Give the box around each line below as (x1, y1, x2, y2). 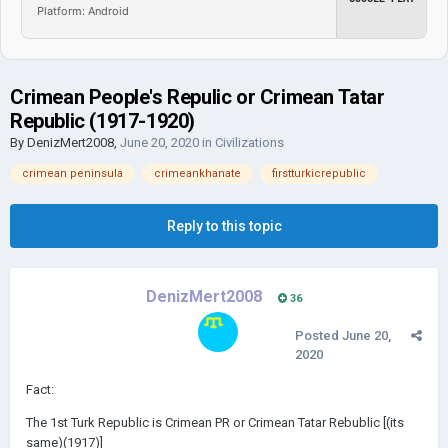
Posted (295, 328, 342, 343)
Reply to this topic (166, 218, 282, 234)
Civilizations (215, 135, 284, 150)
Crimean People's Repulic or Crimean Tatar (10, 85, 385, 109)
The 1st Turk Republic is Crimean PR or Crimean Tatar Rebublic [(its (26, 415, 404, 430)
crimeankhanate (154, 167, 241, 180)
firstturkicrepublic (272, 167, 366, 180)
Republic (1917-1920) (10, 109, 196, 133)
